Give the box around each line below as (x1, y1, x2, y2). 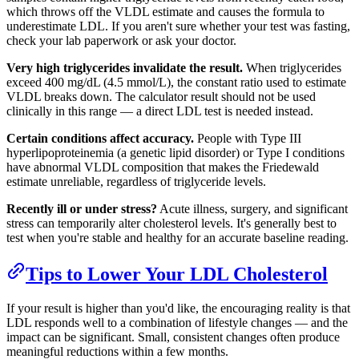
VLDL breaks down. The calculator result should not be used (6, 90, 316, 104)
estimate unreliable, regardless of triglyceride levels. (6, 175, 266, 189)
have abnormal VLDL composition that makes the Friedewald (6, 160, 319, 175)
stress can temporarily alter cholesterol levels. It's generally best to (6, 216, 337, 231)
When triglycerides (243, 61, 341, 75)
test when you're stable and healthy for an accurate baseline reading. (6, 231, 349, 245)
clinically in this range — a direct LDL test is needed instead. (6, 104, 313, 119)
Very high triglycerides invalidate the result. (6, 61, 243, 75)
